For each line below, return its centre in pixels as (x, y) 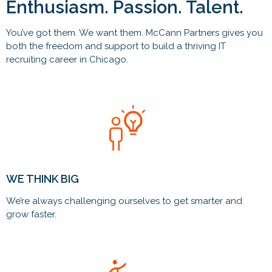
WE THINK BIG (42, 179)
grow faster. (31, 214)
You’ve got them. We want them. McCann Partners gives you (134, 33)
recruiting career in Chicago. (67, 59)
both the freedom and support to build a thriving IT (116, 46)
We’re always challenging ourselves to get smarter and (124, 201)
